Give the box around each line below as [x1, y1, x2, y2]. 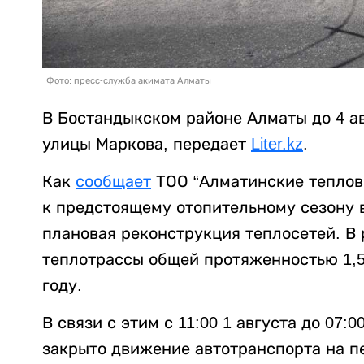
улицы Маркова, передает [42, 135, 251, 154]
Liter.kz [251, 135, 303, 154]
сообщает [76, 172, 151, 191]
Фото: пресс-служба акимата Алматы [46, 76, 211, 86]
